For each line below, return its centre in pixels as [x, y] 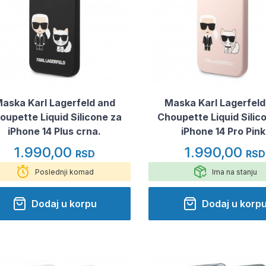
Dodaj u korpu [64, 204]
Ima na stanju [234, 172]
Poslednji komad [64, 172]
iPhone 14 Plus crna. [55, 132]
